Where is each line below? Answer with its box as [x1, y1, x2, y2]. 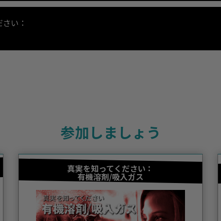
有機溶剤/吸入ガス [77, 171, 144, 183]
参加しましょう [60, 122, 161, 143]
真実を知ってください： [67, 162, 154, 175]
